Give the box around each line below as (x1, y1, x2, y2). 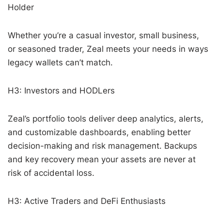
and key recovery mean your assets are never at (8, 154, 196, 164)
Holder (8, 2, 34, 12)
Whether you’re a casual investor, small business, (8, 30, 200, 40)
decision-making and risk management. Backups (8, 140, 198, 151)
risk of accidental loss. (8, 168, 95, 178)
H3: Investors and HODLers (8, 85, 115, 95)
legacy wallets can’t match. (8, 57, 113, 67)
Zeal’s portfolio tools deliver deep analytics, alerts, (8, 113, 204, 124)
